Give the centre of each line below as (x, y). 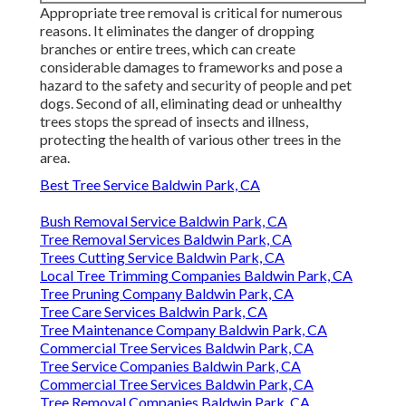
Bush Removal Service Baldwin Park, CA (164, 221)
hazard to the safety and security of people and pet (196, 85)
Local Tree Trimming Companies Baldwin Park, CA (196, 275)
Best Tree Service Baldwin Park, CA (150, 185)
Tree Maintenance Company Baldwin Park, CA (184, 330)
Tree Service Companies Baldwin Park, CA (170, 366)
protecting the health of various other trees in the (190, 140)
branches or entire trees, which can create (168, 49)
